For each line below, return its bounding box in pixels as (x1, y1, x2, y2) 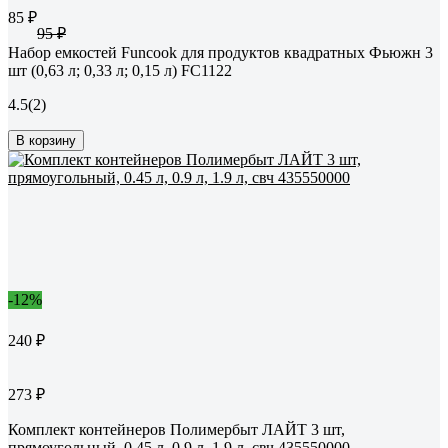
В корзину (16, 133, 76, 149)
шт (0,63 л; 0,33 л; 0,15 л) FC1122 (8, 62, 232, 80)
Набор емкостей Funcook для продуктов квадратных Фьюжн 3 (8, 44, 433, 62)
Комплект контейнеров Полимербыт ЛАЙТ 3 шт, (8, 421, 345, 439)
